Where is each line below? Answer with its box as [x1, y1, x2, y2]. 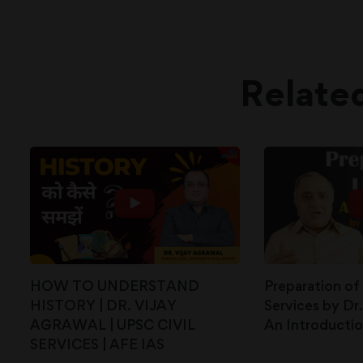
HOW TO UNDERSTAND [30, 277, 199, 295]
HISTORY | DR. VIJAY [30, 297, 177, 314]
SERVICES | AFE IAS [30, 335, 164, 353]
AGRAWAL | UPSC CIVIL [30, 316, 195, 334]
